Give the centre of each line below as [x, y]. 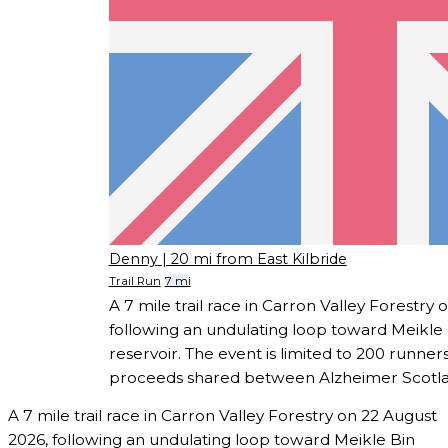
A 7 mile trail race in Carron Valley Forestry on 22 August [222, 416]
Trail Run [134, 281]
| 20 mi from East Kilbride [254, 258]
